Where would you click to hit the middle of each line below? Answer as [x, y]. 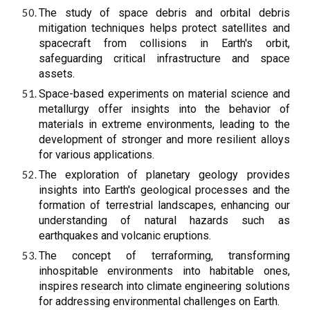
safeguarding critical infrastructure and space [164, 58]
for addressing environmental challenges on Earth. [159, 301]
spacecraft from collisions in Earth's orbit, [164, 43]
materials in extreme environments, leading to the [164, 124]
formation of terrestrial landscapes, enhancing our [164, 205]
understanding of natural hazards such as [164, 220]
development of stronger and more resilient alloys [164, 139]
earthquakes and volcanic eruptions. [125, 236]
